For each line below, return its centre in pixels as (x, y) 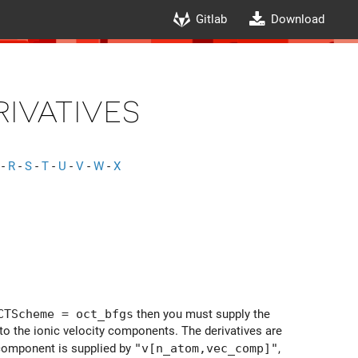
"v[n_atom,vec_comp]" (206, 348)
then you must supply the (202, 314)
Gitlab (212, 19)
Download (298, 19)
